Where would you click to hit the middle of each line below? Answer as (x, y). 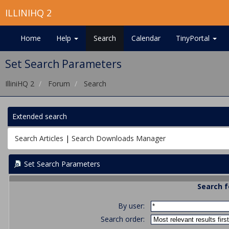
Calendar (146, 38)
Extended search (40, 116)
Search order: (122, 219)
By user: (131, 205)
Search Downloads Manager (119, 138)
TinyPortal (194, 38)
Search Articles (39, 138)
